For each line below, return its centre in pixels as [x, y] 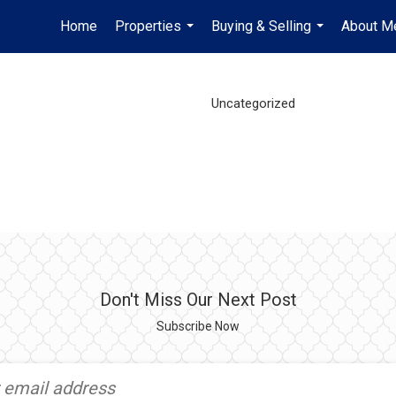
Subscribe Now [198, 326]
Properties [148, 26]
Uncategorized [253, 103]
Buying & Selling [261, 26]
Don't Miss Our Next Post [198, 300]
